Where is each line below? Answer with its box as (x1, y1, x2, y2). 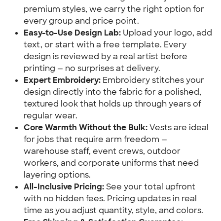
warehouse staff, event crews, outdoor (24, 146, 181, 156)
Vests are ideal (147, 122, 209, 133)
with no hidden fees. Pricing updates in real (24, 193, 197, 204)
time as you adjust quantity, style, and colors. (24, 205, 203, 216)
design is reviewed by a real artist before (24, 51, 187, 62)
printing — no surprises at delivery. (24, 63, 160, 74)
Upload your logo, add (121, 28, 212, 38)
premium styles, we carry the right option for (24, 4, 204, 14)
